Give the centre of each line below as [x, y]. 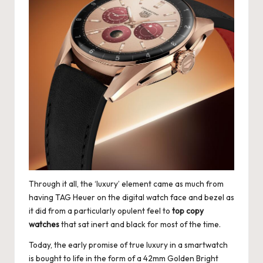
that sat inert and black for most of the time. [140, 224]
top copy [188, 210]
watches [44, 224]
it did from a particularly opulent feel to [100, 210]
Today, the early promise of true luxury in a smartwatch [128, 245]
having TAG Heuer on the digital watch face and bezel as [131, 197]
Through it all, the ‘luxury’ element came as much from [126, 183]
